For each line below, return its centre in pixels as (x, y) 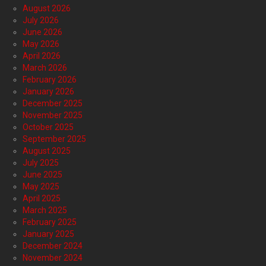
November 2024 (53, 258)
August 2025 (47, 151)
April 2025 (42, 199)
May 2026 (41, 44)
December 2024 (53, 246)
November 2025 (53, 115)
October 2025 (48, 127)
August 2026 (47, 9)
